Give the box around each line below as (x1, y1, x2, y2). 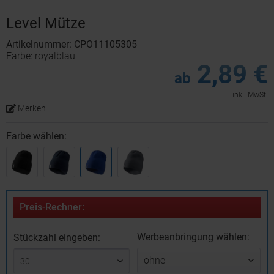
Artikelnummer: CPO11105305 (6, 39, 137, 50)
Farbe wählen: (6, 130, 67, 142)
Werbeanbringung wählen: (136, 231, 250, 243)
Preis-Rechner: (20, 201, 84, 213)
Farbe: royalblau (6, 50, 75, 62)
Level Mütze (6, 15, 86, 32)
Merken (17, 103, 46, 113)
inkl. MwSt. (232, 91, 268, 99)
